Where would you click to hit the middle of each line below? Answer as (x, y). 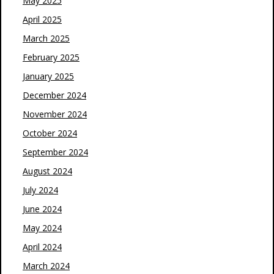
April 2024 (42, 247)
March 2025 (46, 38)
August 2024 (47, 171)
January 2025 (48, 76)
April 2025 (42, 19)
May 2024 (42, 228)
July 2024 (40, 190)
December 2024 (54, 95)
